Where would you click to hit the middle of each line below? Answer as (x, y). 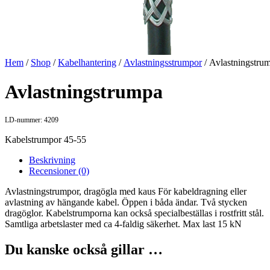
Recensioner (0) (59, 171)
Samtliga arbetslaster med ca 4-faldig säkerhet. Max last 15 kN (123, 224)
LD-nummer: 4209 (32, 120)
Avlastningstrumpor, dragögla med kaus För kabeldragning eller (126, 192)
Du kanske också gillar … (84, 250)
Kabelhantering (87, 62)
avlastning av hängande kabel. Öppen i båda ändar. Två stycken (126, 202)
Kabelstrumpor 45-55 (46, 140)
